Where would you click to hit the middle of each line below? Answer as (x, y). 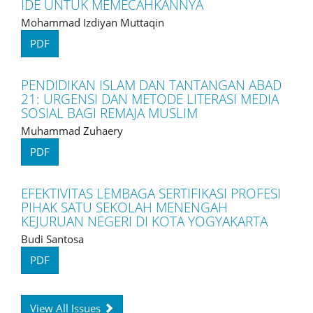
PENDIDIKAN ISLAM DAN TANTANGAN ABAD (151, 85)
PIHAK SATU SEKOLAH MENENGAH (124, 207)
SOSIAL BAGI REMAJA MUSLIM (109, 113)
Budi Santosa (52, 239)
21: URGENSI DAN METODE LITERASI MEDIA (150, 99)
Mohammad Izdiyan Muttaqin (93, 22)
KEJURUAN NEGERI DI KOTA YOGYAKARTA (144, 221)
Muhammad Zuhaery (72, 130)
